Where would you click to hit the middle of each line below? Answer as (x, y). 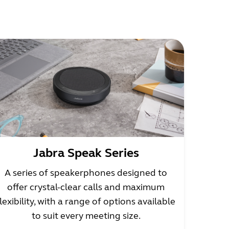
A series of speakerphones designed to (86, 173)
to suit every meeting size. (86, 216)
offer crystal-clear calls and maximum (86, 187)
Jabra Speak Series (86, 153)
